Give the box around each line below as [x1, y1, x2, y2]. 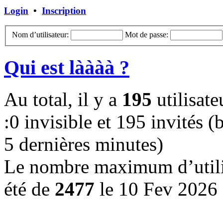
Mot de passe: [125, 30, 168, 39]
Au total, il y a [4, 89, 122, 111]
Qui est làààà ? [4, 56, 129, 79]
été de [4, 178, 55, 200]
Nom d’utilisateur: [12, 30, 69, 39]
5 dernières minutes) [4, 133, 163, 155]
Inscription [42, 5, 86, 16]
